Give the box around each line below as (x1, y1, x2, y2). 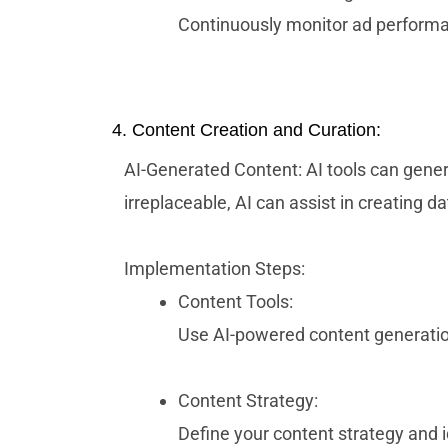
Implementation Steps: (124, 258, 305, 280)
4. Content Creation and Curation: (112, 120, 381, 141)
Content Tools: (178, 291, 293, 313)
